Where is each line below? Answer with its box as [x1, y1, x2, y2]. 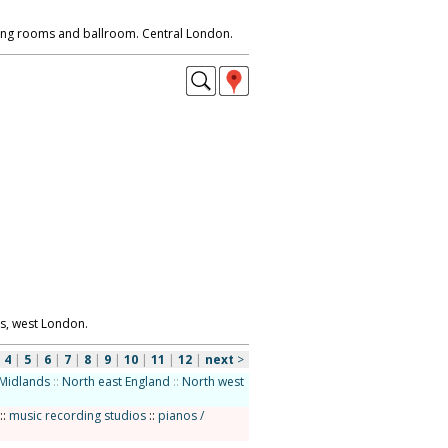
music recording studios [8, 407, 146, 424]
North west [181, 373, 244, 390]
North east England [61, 373, 170, 390]
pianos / [157, 407, 204, 424]
